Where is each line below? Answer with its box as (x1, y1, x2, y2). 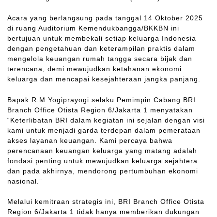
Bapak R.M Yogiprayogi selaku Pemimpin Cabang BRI (7, 95, 196, 104)
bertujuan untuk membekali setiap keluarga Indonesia (7, 34, 196, 43)
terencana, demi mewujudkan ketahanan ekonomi (7, 65, 182, 73)
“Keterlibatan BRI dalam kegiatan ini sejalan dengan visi (7, 116, 205, 124)
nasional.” (7, 177, 42, 185)
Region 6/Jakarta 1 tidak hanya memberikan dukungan (7, 208, 200, 216)
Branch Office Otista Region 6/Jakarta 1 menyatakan (7, 106, 193, 114)
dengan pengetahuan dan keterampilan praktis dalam (7, 45, 195, 53)
